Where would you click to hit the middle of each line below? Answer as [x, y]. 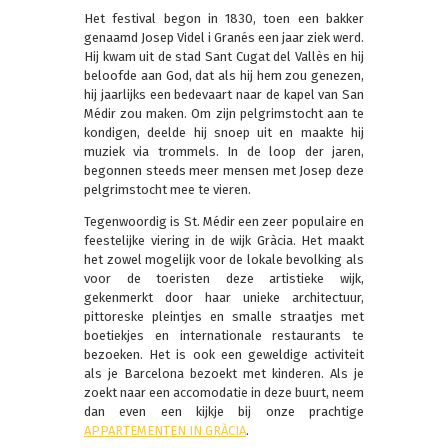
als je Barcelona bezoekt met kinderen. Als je [224, 373]
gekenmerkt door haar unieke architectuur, [224, 297]
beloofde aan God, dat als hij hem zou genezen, [224, 75]
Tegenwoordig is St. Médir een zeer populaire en [224, 221]
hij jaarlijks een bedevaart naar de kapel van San [224, 94]
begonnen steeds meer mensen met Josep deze [224, 170]
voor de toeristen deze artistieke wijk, [224, 278]
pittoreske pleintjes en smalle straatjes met [224, 316]
